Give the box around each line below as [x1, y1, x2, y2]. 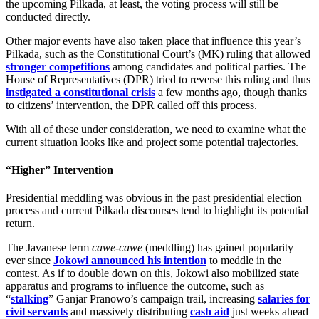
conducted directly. [6, 10, 90, 23]
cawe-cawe [92, 241, 142, 254]
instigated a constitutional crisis [6, 85, 155, 98]
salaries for [258, 293, 310, 305]
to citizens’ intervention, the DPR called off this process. [6, 98, 257, 111]
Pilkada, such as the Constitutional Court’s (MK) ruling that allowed [6, 47, 310, 60]
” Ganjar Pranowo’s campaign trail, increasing [48, 293, 258, 305]
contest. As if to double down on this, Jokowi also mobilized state [6, 267, 299, 280]
